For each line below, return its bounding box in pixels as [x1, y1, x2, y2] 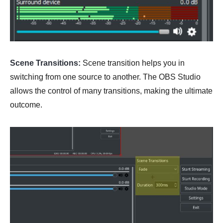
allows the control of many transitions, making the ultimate [10, 87, 213, 96]
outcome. [10, 101, 42, 110]
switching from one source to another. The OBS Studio [10, 73, 201, 82]
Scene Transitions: [10, 59, 81, 68]
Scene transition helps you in [81, 59, 185, 68]
